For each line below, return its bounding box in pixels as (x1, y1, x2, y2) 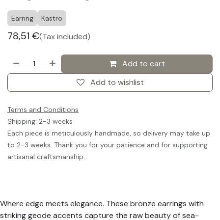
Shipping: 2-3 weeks (7, 117, 73, 126)
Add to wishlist (90, 77, 144, 88)
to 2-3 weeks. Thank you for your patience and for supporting (7, 140, 208, 150)
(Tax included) (39, 31, 90, 42)
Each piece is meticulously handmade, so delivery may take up (7, 129, 210, 138)
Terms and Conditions (7, 105, 79, 114)
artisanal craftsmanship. (7, 152, 85, 162)
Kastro (41, 14, 62, 23)
